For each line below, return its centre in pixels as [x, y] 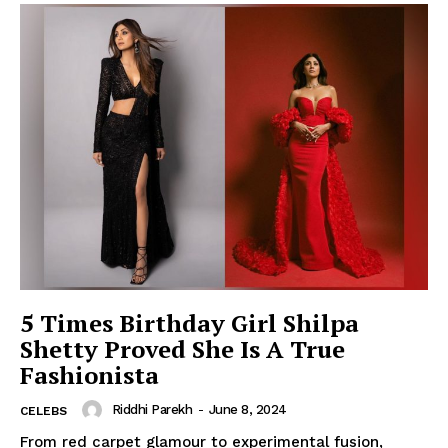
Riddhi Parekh [151, 409]
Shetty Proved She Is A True [182, 348]
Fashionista [89, 374]
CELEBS [43, 410]
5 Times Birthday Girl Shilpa [189, 322]
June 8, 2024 [247, 409]
